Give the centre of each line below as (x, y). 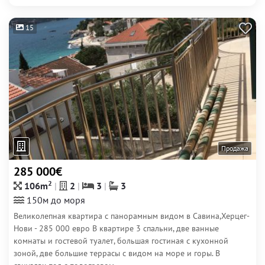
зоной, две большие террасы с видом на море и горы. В (117, 253)
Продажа (235, 148)
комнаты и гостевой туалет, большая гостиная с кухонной (121, 241)
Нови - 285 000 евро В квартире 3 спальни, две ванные (116, 228)
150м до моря (55, 200)
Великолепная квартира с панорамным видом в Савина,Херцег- (132, 216)
